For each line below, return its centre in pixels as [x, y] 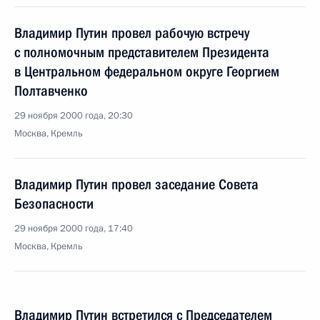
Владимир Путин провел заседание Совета [136, 184]
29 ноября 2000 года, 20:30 [74, 116]
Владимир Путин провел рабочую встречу [132, 33]
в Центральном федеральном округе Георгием [147, 71]
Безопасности [54, 204]
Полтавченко [51, 91]
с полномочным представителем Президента [142, 52]
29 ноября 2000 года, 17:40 [74, 229]
